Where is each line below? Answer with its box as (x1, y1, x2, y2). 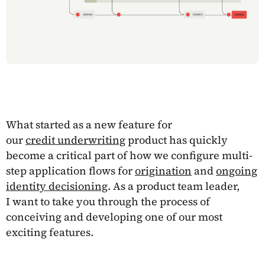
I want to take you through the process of (6, 193, 210, 209)
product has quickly (125, 132, 228, 147)
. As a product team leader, (108, 178, 240, 193)
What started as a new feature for (6, 117, 172, 132)
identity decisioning (6, 178, 108, 193)
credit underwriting (25, 132, 125, 147)
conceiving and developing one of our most (6, 209, 222, 224)
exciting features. (6, 224, 93, 240)
